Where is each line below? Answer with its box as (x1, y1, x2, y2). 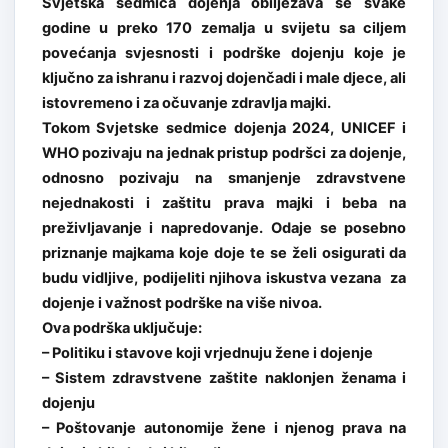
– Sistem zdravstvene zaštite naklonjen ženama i (41, 368, 407, 387)
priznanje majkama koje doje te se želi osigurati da (41, 243, 407, 262)
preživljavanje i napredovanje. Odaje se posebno (41, 218, 407, 237)
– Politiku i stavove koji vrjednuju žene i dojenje (41, 343, 373, 362)
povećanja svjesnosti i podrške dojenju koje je (41, 43, 407, 62)
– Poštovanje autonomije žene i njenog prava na (41, 418, 407, 437)
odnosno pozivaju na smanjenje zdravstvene (41, 168, 407, 187)
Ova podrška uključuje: (41, 318, 202, 337)
